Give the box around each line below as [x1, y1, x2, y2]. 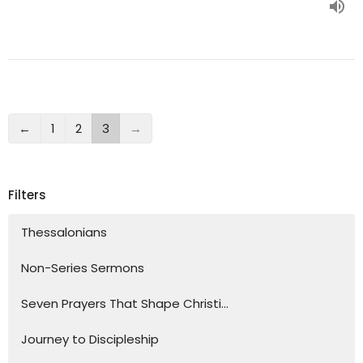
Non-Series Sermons [21, 258, 144, 276]
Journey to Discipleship [21, 330, 159, 348]
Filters [8, 186, 46, 204]
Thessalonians [21, 223, 107, 241]
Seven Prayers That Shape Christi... [21, 294, 228, 312]
